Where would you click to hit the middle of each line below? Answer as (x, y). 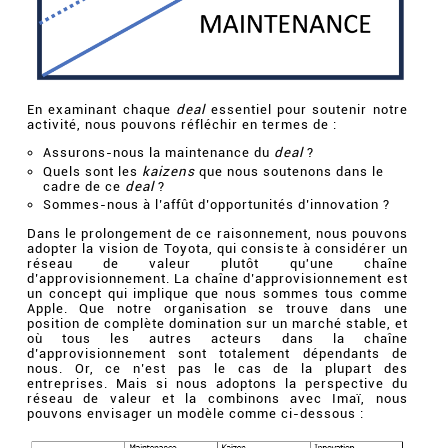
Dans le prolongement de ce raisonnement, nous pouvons (217, 233)
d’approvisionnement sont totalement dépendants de (217, 353)
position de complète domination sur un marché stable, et (217, 323)
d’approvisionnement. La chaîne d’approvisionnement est (217, 278)
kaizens (169, 171)
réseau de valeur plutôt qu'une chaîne (217, 263)
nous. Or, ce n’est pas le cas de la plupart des (217, 368)
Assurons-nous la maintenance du (159, 153)
